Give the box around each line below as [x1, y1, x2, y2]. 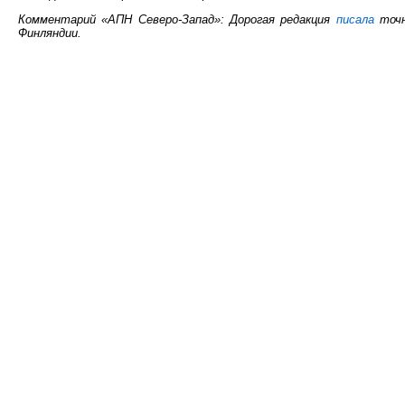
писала [335, 12, 374, 26]
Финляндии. [18, 25, 81, 40]
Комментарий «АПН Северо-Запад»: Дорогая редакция [18, 12, 336, 26]
